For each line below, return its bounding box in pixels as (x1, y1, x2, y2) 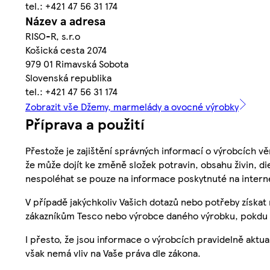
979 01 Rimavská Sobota (25, 57, 128, 71)
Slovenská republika (25, 71, 111, 85)
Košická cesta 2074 (25, 43, 107, 57)
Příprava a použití (25, 113, 145, 134)
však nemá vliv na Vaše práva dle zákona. (25, 246, 201, 260)
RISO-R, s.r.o (25, 29, 80, 43)
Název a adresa (25, 13, 105, 30)
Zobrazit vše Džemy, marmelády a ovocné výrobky (25, 99, 239, 114)
